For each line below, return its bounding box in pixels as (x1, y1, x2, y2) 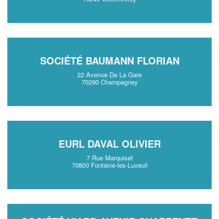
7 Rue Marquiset (86, 153, 133, 162)
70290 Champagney (81, 77, 138, 87)
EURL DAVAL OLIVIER (58, 136, 161, 151)
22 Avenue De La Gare (77, 70, 142, 79)
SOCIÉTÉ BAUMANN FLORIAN (40, 53, 179, 67)
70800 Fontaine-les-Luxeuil (71, 160, 148, 170)
